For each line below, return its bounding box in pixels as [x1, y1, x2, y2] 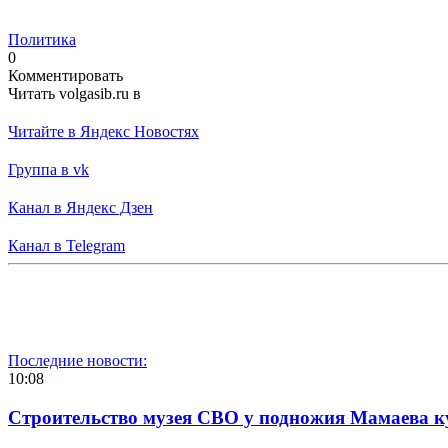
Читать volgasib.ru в [8, 84, 141, 102]
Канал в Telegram [8, 236, 125, 254]
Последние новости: [8, 351, 147, 369]
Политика [8, 30, 76, 48]
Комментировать [8, 66, 123, 84]
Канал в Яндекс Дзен [8, 198, 153, 216]
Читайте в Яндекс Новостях [8, 122, 199, 140]
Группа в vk [8, 160, 89, 178]
